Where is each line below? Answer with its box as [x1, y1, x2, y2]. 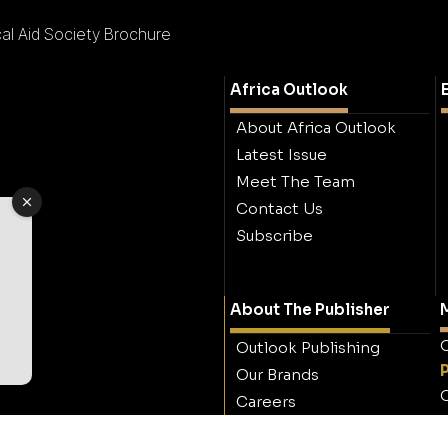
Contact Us [236, 199, 323, 219]
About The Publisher [230, 300, 390, 320]
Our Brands [236, 365, 319, 385]
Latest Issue [236, 145, 327, 165]
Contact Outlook [236, 419, 364, 439]
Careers [236, 392, 296, 412]
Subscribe [236, 226, 313, 246]
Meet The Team [236, 172, 355, 192]
